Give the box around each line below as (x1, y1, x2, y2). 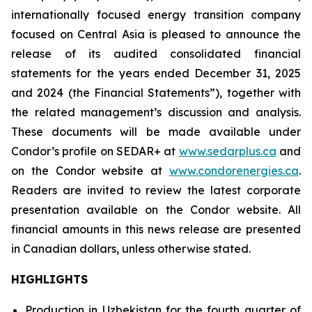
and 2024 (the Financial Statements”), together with (11, 86, 301, 100)
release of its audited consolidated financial (11, 47, 301, 61)
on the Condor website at (11, 164, 169, 178)
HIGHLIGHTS (11, 272, 88, 286)
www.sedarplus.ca (178, 144, 276, 158)
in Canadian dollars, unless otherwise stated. (11, 242, 251, 256)
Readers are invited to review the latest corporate (11, 183, 301, 197)
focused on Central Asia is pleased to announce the (11, 27, 301, 41)
